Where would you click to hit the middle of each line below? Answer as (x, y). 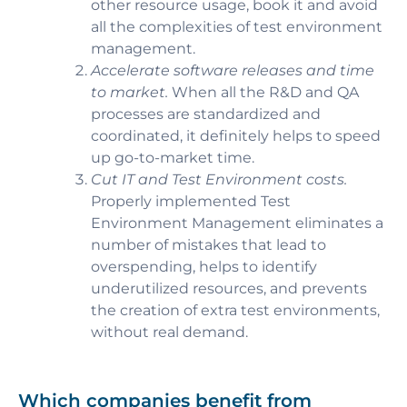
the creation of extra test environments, (235, 310)
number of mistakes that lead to (208, 244)
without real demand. (169, 332)
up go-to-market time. (173, 157)
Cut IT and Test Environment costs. (219, 179)
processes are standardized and (206, 114)
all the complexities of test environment (237, 26)
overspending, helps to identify (204, 266)
